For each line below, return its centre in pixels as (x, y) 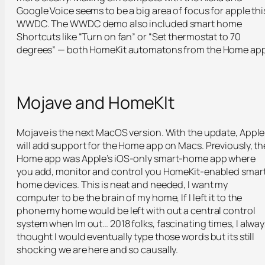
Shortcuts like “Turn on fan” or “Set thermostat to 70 (129, 37)
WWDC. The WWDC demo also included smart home (129, 24)
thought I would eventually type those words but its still (136, 237)
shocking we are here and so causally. (98, 250)
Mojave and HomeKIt (96, 103)
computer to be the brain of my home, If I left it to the (130, 198)
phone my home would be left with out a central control (136, 211)
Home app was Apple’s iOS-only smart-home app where (136, 159)
